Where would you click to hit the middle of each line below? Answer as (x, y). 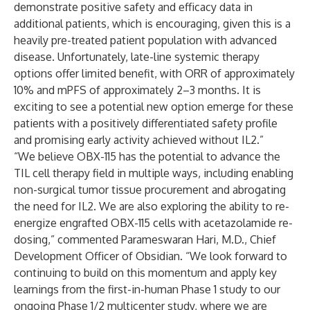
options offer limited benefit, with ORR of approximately (154, 73)
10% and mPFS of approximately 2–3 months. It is (137, 90)
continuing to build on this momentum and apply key (145, 273)
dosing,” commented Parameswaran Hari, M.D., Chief (145, 239)
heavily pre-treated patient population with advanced (145, 40)
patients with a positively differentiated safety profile (146, 123)
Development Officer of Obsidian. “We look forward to (151, 256)
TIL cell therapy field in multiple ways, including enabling (154, 173)
